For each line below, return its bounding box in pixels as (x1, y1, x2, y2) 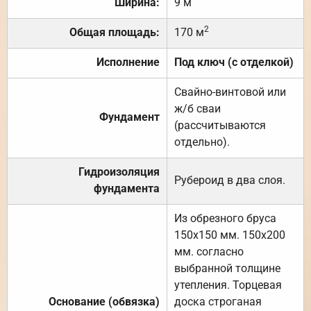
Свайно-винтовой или (174, 85, 286, 99)
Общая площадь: (69, 26, 160, 40)
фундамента (94, 182, 160, 196)
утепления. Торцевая (174, 278, 282, 292)
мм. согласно (174, 245, 244, 259)
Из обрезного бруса (174, 212, 276, 226)
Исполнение (96, 56, 160, 69)
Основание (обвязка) (49, 295, 160, 309)
